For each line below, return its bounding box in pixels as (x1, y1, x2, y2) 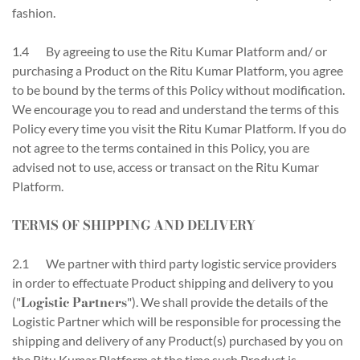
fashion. (12, 5, 55, 20)
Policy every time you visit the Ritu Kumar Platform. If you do (12, 121, 346, 136)
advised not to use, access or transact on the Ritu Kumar (12, 159, 319, 174)
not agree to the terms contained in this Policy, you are (12, 140, 309, 155)
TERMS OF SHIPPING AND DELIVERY (12, 215, 256, 235)
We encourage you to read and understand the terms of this (12, 101, 339, 117)
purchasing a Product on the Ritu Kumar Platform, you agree (12, 63, 343, 78)
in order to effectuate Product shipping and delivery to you (12, 275, 333, 290)
